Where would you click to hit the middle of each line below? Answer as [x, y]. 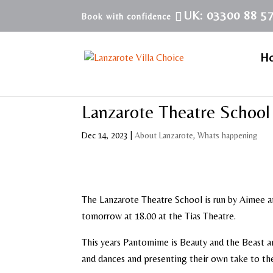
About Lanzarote [164, 135]
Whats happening [228, 135]
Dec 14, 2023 [105, 135]
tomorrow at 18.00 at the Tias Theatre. [159, 216]
